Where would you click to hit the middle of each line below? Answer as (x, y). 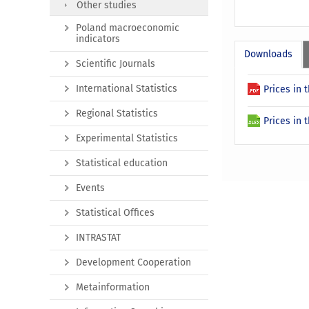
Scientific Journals (116, 63)
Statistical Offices (115, 212)
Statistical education (122, 163)
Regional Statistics (117, 113)
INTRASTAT (98, 237)
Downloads (269, 54)
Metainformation (113, 287)
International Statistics (127, 88)
